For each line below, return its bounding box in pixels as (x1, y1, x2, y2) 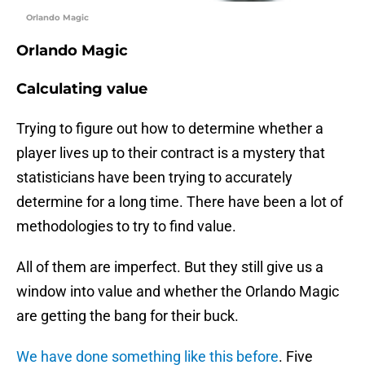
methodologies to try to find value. (16, 218, 236, 235)
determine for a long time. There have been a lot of (16, 193, 343, 211)
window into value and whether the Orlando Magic (16, 283, 339, 301)
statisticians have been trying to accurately (16, 169, 292, 187)
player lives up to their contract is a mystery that (16, 144, 325, 162)
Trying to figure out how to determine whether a (16, 120, 323, 138)
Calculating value (16, 80, 147, 99)
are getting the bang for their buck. (16, 307, 239, 325)
